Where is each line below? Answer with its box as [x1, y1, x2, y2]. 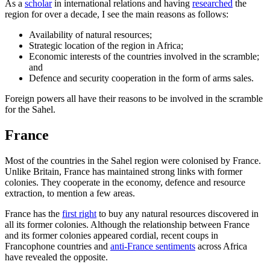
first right [62, 209, 96, 219]
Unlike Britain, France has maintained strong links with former [5, 166, 242, 177]
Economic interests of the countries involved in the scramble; [29, 51, 259, 62]
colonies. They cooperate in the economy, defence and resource [5, 177, 245, 188]
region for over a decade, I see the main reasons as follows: [5, 9, 228, 20]
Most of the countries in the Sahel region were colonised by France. [5, 155, 261, 166]
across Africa [195, 241, 247, 252]
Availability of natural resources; [29, 30, 152, 40]
